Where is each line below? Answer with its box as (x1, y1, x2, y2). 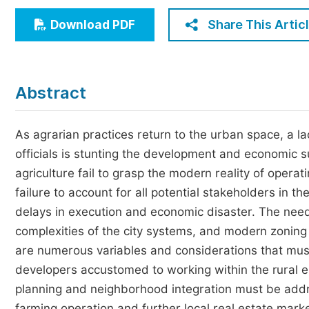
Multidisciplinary (35, 58, 124, 71)
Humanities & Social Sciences (35, 32, 192, 46)
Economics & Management (35, 7, 178, 20)
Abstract (15, 83, 86, 103)
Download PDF (50, 18, 135, 32)
